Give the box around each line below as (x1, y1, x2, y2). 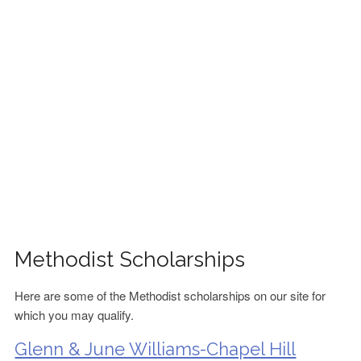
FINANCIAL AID (19, 23, 100, 39)
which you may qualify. (15, 306, 135, 323)
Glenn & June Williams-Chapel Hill (15, 338, 297, 359)
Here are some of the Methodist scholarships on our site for (15, 287, 326, 304)
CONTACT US (19, 65, 92, 81)
